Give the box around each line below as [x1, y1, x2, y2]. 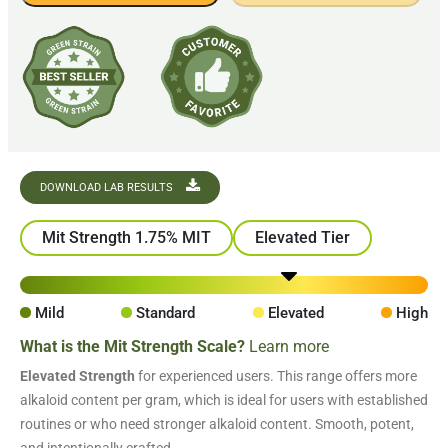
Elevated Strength [20, 368, 135, 385]
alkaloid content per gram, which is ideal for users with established [20, 392, 428, 409]
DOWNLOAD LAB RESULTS [40, 181, 176, 195]
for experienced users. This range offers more [135, 368, 417, 385]
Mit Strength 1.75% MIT [42, 228, 211, 248]
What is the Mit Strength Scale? [20, 337, 249, 357]
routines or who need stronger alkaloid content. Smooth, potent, [20, 416, 414, 433]
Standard [136, 304, 196, 323]
